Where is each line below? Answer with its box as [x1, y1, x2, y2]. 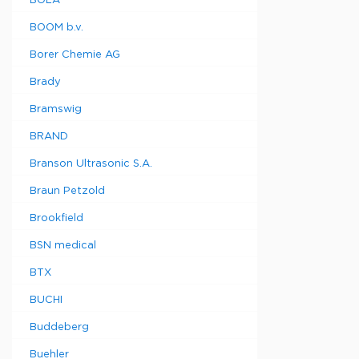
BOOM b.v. [30, 23, 83, 32]
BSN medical [30, 241, 96, 250]
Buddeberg [30, 323, 89, 332]
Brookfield [30, 214, 83, 223]
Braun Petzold [30, 187, 105, 196]
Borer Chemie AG [30, 50, 120, 59]
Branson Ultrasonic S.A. [30, 159, 152, 168]
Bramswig [30, 105, 82, 114]
